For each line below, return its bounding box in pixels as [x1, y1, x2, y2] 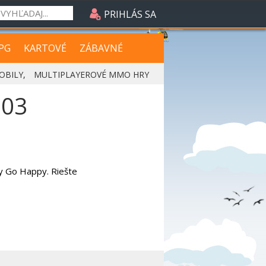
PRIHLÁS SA [102, 8, 156, 21]
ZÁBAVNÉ [80, 42, 123, 55]
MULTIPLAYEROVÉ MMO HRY [34, 69, 149, 80]
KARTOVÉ [24, 42, 66, 55]
